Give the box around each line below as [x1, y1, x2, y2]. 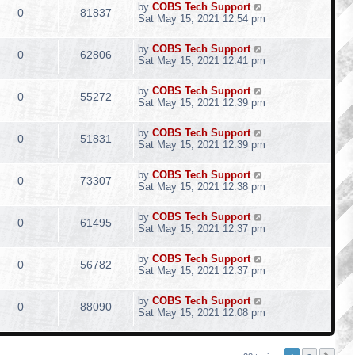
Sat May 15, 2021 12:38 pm [138, 181, 265, 193]
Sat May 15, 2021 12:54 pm [138, 13, 265, 25]
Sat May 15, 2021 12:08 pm [138, 307, 265, 319]
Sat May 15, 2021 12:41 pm [138, 55, 265, 67]
